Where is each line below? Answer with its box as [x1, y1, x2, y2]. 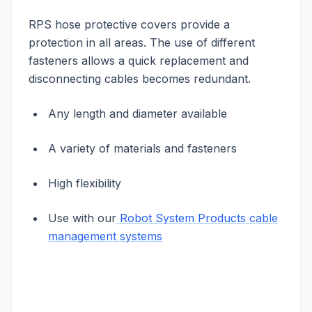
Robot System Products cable [116, 211, 278, 225]
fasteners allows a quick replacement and [29, 54, 249, 68]
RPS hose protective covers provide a [29, 17, 230, 31]
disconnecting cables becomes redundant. [29, 72, 251, 86]
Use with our [48, 211, 116, 225]
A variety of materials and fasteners [48, 141, 237, 155]
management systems [48, 229, 162, 243]
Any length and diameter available [48, 107, 227, 120]
